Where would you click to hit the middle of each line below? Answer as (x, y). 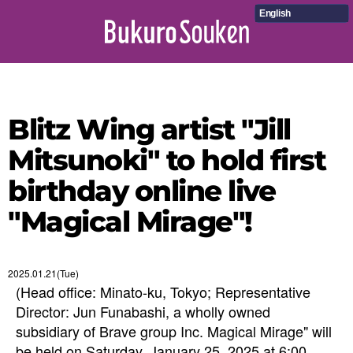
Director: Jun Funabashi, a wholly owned (143, 311)
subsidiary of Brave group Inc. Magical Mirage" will (174, 331)
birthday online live (142, 191)
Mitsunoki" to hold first (167, 160)
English (275, 13)
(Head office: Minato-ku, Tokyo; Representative (163, 292)
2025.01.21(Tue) (43, 273)
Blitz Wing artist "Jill (149, 129)
